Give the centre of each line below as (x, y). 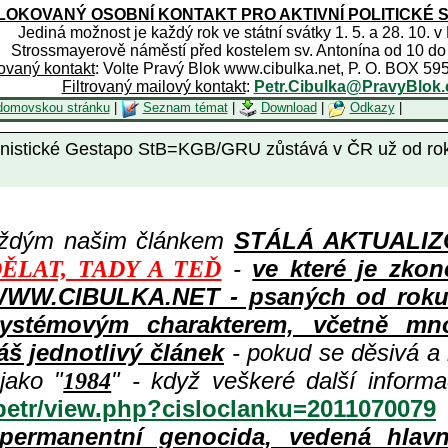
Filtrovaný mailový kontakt (153, 86)
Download (288, 108)
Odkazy (372, 108)
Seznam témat (185, 108)
